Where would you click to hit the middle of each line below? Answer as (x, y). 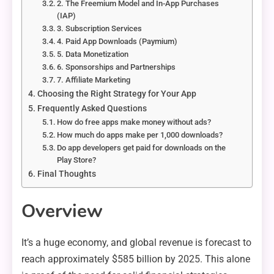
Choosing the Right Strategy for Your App (117, 94)
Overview (62, 212)
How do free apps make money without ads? (134, 122)
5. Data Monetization (93, 54)
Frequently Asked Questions (92, 109)
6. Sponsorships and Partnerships (117, 67)
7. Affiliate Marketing (94, 80)
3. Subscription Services (100, 29)
